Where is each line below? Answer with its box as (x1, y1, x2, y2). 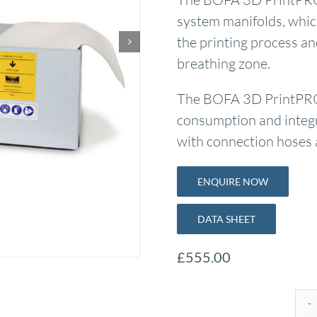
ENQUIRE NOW (197, 175, 268, 188)
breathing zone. (176, 54, 270, 73)
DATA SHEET (197, 213, 255, 226)
